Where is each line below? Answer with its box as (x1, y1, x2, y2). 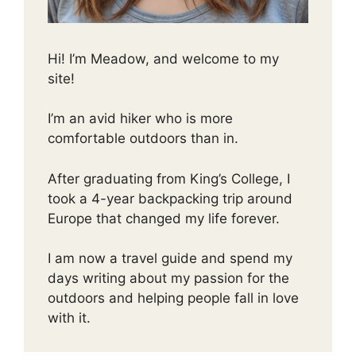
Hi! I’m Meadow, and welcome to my (48, 50, 279, 67)
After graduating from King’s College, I (48, 170, 290, 187)
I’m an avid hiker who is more (48, 110, 233, 127)
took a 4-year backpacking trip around (48, 190, 292, 207)
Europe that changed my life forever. (48, 210, 280, 226)
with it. (48, 310, 91, 327)
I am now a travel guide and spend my (48, 250, 292, 267)
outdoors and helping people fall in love (48, 290, 299, 307)
